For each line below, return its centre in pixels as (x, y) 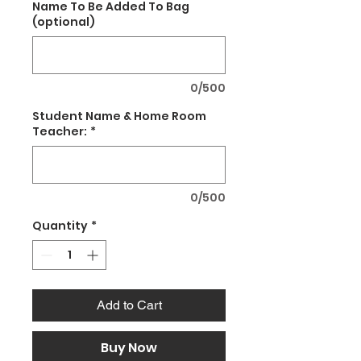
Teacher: (60, 132)
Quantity (60, 226)
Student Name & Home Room (119, 116)
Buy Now (129, 348)
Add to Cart (129, 305)
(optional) (64, 22)
